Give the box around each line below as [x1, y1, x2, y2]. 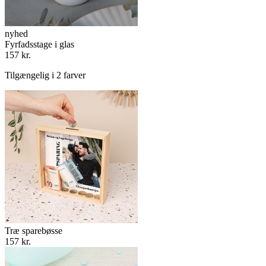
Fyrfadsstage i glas [5, 39, 74, 49]
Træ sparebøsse [5, 226, 62, 236]
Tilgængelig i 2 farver [5, 70, 85, 80]
